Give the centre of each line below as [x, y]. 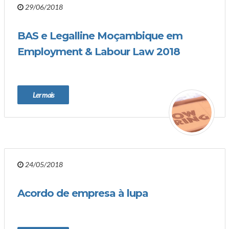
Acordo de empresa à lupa [83, 193]
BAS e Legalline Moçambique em [100, 36]
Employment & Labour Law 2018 [99, 52]
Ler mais [43, 95]
